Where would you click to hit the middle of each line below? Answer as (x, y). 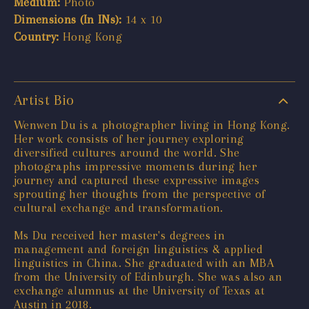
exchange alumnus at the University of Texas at (139, 290)
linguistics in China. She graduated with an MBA (144, 262)
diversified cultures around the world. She (127, 152)
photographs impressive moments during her (136, 166)
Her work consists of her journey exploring (129, 138)
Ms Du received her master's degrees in (119, 235)
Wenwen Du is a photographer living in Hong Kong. (152, 124)
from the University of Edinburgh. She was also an (148, 276)
